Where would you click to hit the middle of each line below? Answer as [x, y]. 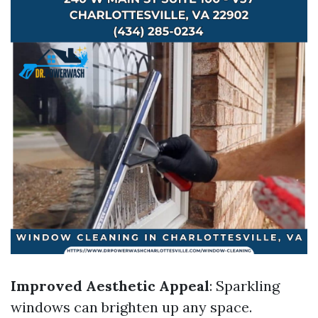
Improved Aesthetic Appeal [110, 286]
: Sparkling [245, 286]
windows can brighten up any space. [131, 307]
